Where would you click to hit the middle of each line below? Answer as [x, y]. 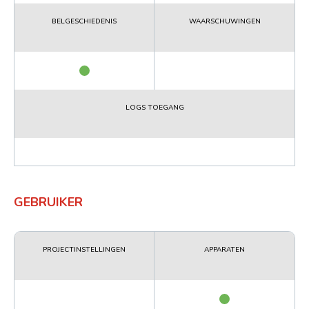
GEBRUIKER [48, 202]
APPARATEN [225, 249]
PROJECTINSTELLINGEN [84, 249]
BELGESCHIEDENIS [84, 21]
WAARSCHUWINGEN [225, 21]
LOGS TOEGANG [154, 107]
